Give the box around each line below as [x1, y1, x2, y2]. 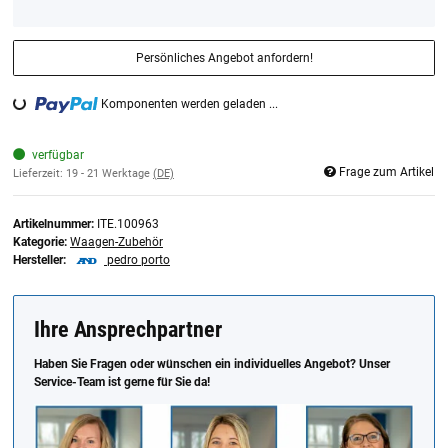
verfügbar [31, 147, 84, 162]
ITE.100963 [97, 217, 159, 232]
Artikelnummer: [13, 217, 97, 232]
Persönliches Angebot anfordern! [135, 50, 313, 65]
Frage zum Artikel [339, 164, 434, 179]
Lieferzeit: [13, 166, 66, 180]
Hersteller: [13, 253, 66, 268]
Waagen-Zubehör [70, 235, 163, 250]
